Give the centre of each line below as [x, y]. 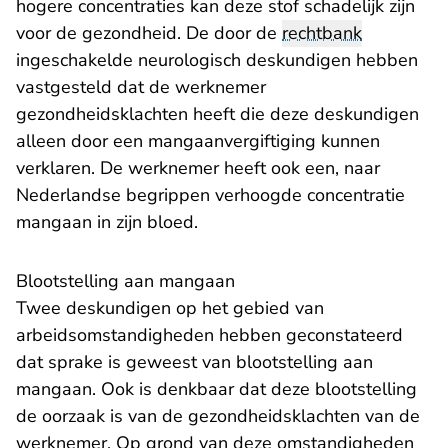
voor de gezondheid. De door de [149, 33]
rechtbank [322, 33]
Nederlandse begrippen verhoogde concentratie [210, 195]
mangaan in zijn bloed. [107, 222]
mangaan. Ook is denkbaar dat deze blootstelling [216, 389]
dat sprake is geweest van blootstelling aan [194, 362]
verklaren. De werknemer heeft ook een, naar [198, 168]
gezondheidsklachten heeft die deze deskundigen [217, 114]
